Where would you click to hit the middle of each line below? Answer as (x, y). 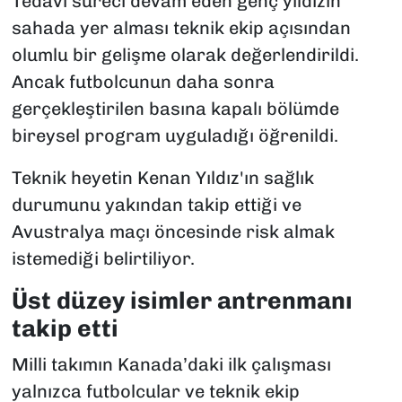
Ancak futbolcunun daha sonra (143, 82)
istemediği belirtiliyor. (103, 259)
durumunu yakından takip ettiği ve (156, 205)
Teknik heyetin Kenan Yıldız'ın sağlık (162, 178)
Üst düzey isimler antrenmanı (182, 301)
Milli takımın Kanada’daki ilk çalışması (171, 364)
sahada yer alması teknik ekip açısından (181, 28)
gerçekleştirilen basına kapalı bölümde (175, 109)
